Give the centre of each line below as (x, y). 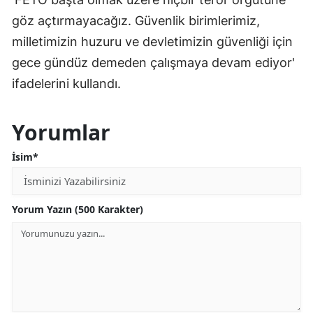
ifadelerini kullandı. (66, 84)
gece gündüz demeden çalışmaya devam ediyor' (153, 63)
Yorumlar (61, 133)
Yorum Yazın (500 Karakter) (78, 210)
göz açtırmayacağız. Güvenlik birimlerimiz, (136, 21)
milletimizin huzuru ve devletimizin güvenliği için (152, 42)
